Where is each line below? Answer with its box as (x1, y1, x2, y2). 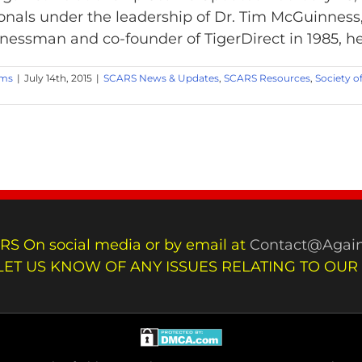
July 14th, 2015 (24, 71, 92, 84)
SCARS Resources (224, 71, 310, 84)
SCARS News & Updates (103, 71, 219, 84)
